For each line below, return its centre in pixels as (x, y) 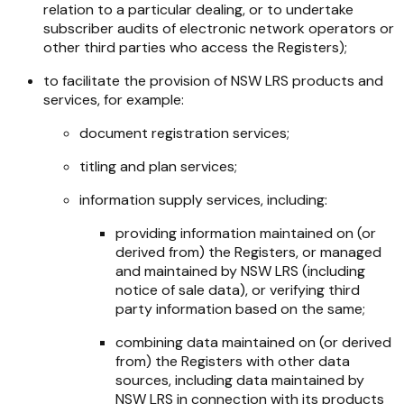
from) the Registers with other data (233, 361)
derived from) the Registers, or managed (248, 252)
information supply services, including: (203, 199)
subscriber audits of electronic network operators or (219, 28)
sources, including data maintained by (240, 380)
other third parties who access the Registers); (195, 47)
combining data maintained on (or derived (253, 342)
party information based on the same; (240, 308)
